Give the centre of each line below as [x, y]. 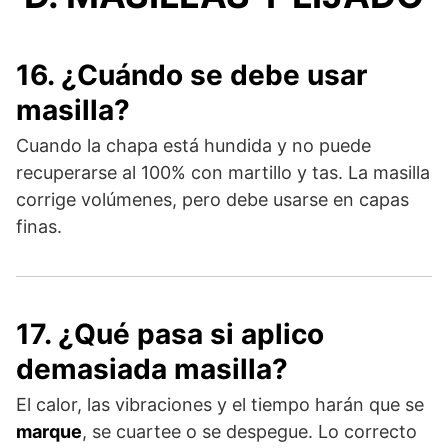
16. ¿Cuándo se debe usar [191, 74]
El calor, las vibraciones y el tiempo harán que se [220, 404]
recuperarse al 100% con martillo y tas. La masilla [223, 172]
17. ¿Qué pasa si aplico [170, 333]
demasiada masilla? [152, 368]
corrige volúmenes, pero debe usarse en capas [212, 199]
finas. [39, 226]
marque [49, 431]
